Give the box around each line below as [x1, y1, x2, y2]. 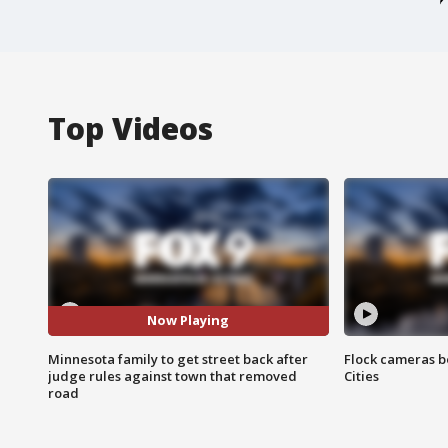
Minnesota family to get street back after [48, 349, 308, 368]
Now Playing [147, 311, 230, 330]
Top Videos [48, 107, 213, 149]
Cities [343, 366, 379, 385]
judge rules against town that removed [48, 366, 297, 385]
